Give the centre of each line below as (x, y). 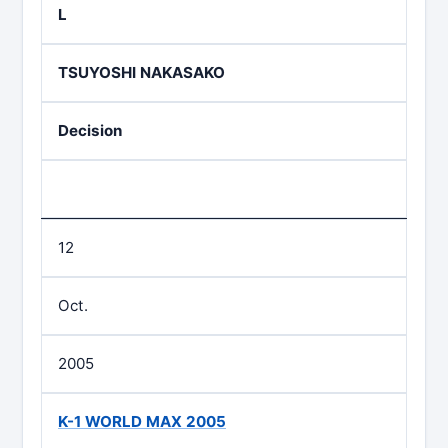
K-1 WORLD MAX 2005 (142, 421)
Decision (90, 130)
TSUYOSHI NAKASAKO (141, 72)
